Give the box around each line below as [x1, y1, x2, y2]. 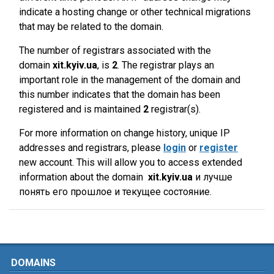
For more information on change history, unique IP [19, 127, 230, 139]
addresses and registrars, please [19, 142, 163, 154]
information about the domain [19, 171, 148, 183]
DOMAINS [11, 257, 56, 268]
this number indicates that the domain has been [19, 89, 220, 100]
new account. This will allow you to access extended [19, 157, 242, 168]
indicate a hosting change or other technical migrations [19, 6, 251, 18]
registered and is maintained [19, 103, 143, 115]
